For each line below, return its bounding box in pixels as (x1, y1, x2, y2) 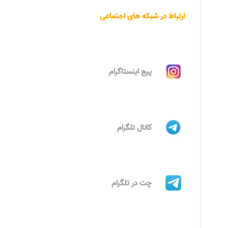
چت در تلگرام (111, 177, 152, 189)
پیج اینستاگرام (109, 66, 152, 78)
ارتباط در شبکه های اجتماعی (99, 10, 185, 22)
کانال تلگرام (117, 121, 152, 134)
